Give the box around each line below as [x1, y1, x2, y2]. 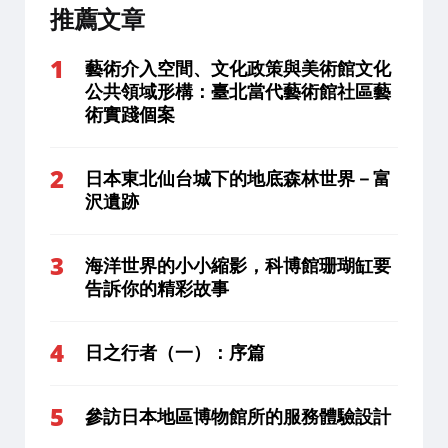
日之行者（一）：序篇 [85, 342, 265, 363]
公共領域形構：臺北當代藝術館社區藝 [85, 81, 391, 102]
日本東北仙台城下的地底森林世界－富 [85, 168, 391, 189]
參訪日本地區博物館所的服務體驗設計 [85, 406, 391, 427]
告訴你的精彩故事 [85, 278, 229, 299]
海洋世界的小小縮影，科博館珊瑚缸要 [85, 255, 391, 276]
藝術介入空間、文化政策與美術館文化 [85, 58, 391, 79]
